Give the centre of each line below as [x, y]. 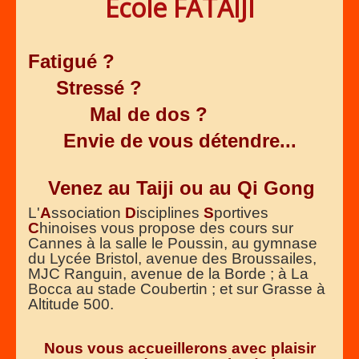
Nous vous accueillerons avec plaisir [179, 348]
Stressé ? [85, 87]
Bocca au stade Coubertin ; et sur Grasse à [177, 288]
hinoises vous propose [119, 228]
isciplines [170, 212]
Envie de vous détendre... [179, 140]
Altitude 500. [71, 304]
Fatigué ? [71, 61]
